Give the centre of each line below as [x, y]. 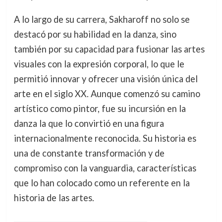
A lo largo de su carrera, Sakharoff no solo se [102, 19]
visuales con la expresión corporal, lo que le [99, 64]
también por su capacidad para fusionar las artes [109, 49]
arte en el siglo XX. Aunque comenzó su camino [107, 93]
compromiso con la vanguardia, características [105, 168]
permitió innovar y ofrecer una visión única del [106, 79]
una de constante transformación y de [89, 153]
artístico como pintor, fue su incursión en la [100, 108]
